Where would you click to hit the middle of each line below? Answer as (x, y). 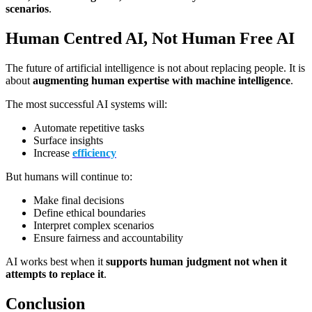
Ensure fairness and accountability (108, 237)
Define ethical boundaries (89, 212)
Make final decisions (79, 200)
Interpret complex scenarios (94, 225)
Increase (53, 153)
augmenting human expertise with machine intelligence (162, 80)
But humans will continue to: (69, 176)
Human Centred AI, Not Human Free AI (150, 38)
